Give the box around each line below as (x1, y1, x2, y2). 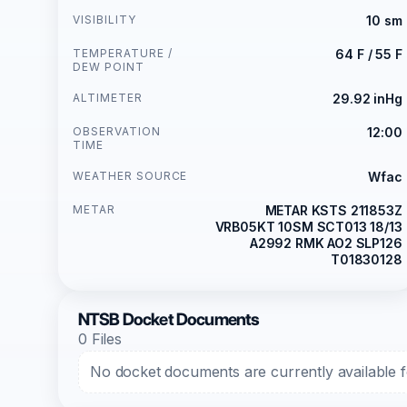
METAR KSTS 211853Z (264, 202, 402, 218)
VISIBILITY (73, 12, 136, 26)
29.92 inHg (333, 90, 402, 106)
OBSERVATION (73, 124, 161, 138)
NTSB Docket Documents (78, 308, 260, 330)
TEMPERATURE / (73, 45, 173, 60)
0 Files (78, 329, 122, 348)
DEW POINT (73, 59, 144, 74)
